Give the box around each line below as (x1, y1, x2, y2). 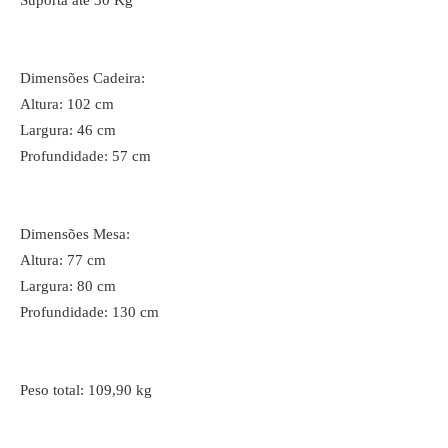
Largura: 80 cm (20, 278, 116, 294)
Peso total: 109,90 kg (20, 382, 152, 398)
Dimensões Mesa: (20, 226, 130, 242)
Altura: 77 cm (20, 252, 106, 268)
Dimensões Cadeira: (20, 70, 145, 86)
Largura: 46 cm (20, 122, 116, 138)
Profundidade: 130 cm (20, 304, 159, 320)
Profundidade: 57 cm (20, 148, 151, 164)
